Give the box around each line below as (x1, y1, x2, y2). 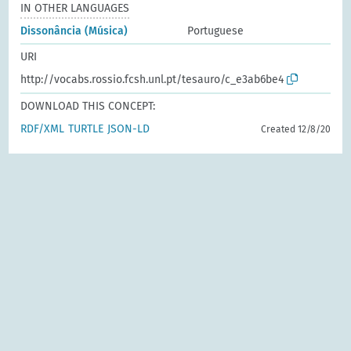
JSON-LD (107, 121, 150, 136)
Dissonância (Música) (20, 24, 128, 38)
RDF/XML (20, 121, 65, 136)
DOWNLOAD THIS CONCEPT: (20, 99, 156, 113)
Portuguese (187, 24, 244, 38)
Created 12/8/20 (260, 123, 331, 135)
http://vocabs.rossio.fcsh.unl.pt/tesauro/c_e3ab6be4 (20, 72, 284, 86)
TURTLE (68, 121, 104, 136)
